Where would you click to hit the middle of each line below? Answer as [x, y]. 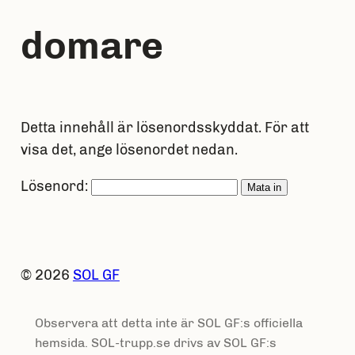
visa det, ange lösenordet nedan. [129, 150]
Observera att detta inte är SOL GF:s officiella [168, 323]
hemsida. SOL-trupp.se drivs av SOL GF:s [155, 343]
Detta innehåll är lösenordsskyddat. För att [164, 128]
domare [92, 46]
